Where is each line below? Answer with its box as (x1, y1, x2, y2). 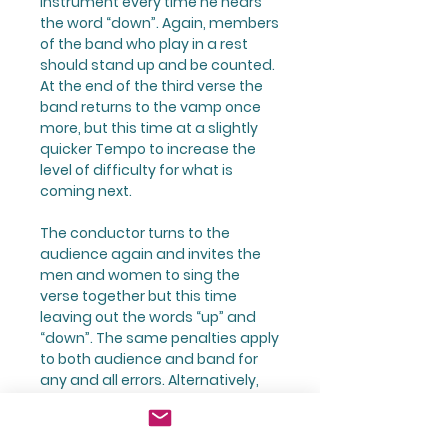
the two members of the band (40, 390, 253, 411)
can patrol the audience (40, 411, 211, 432)
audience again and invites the (40, 243, 261, 264)
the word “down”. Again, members (40, 12, 279, 33)
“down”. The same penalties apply (40, 327, 279, 348)
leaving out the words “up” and (40, 306, 256, 327)
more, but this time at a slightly (40, 117, 258, 138)
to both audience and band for (40, 348, 258, 369)
